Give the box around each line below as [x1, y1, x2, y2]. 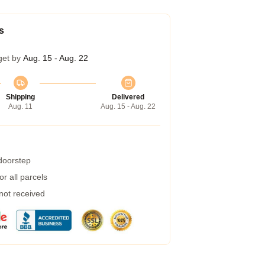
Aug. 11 [8, 102, 33, 111]
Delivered [112, 93, 144, 101]
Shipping [6, 93, 35, 101]
